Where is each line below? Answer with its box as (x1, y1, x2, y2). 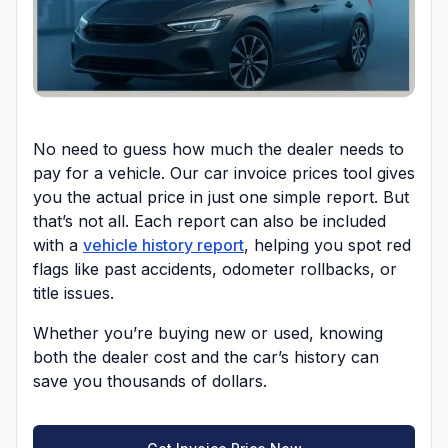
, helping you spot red (244, 235, 411, 256)
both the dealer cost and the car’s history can (33, 347, 379, 368)
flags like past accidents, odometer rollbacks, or (33, 259, 397, 280)
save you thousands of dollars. (33, 371, 267, 392)
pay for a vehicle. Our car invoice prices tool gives (33, 163, 415, 184)
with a (33, 235, 83, 256)
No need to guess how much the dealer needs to (33, 139, 404, 160)
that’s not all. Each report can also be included (33, 211, 386, 232)
